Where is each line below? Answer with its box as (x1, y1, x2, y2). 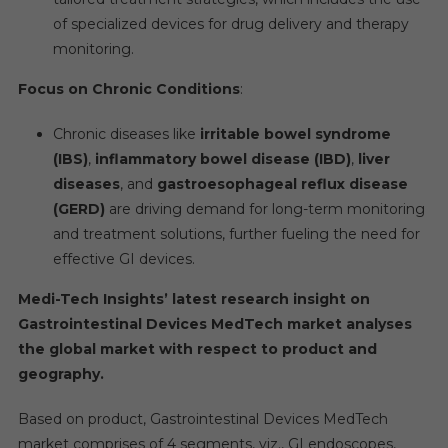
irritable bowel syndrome (199, 125, 391, 143)
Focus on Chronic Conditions (17, 80, 240, 98)
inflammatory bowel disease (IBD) (94, 150, 351, 168)
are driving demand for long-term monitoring (104, 200, 425, 218)
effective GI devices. (52, 250, 195, 268)
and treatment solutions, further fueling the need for (52, 225, 420, 243)
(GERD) (52, 200, 105, 218)
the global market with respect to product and (17, 340, 377, 358)
